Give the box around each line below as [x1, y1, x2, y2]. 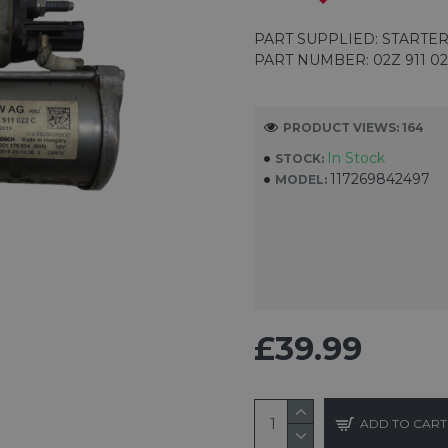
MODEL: [275, 171, 327, 187]
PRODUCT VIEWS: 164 [283, 119, 424, 135]
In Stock [327, 149, 385, 167]
